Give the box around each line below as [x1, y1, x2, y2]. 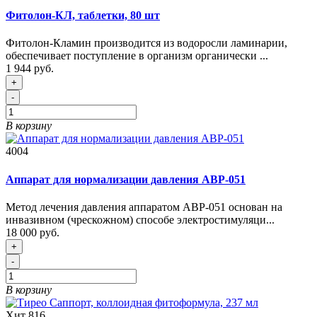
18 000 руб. [6, 226, 59, 238]
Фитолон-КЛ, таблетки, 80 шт [6, 9, 160, 22]
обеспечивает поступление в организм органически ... [6, 50, 268, 62]
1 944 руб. [6, 62, 54, 75]
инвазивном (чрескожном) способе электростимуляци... [6, 213, 275, 226]
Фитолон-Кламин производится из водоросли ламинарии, [6, 37, 287, 50]
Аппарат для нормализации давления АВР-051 [6, 173, 246, 185]
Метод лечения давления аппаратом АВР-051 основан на [6, 200, 282, 213]
